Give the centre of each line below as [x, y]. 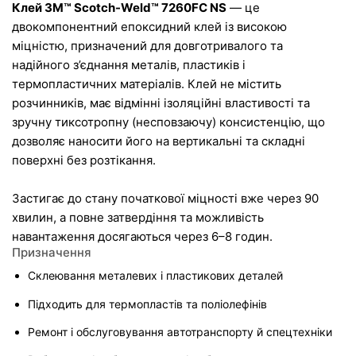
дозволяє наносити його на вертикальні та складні [160, 141]
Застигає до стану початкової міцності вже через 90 [167, 198]
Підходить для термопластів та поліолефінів [147, 304]
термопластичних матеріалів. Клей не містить [148, 83]
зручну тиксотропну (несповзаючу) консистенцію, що [170, 122]
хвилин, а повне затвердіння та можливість [139, 217]
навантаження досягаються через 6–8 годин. [142, 236]
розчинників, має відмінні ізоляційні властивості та [163, 103]
